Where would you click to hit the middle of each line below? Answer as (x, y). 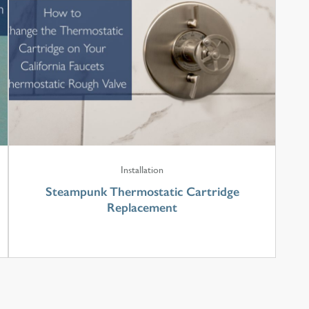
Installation (142, 169)
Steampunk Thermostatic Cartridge (142, 191)
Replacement (142, 207)
